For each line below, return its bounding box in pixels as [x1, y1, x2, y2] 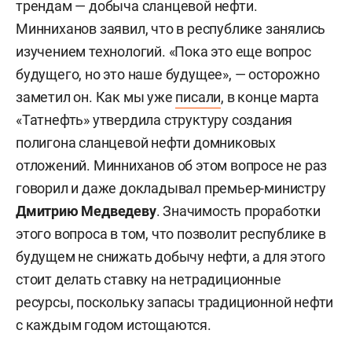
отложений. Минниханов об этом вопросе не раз [16, 157, 328, 174]
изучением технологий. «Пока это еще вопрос [16, 43, 311, 60]
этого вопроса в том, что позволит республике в [16, 225, 326, 242]
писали [175, 89, 222, 105]
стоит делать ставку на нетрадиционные [16, 271, 281, 288]
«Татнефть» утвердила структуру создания [16, 112, 293, 128]
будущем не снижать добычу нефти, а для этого [16, 248, 326, 265]
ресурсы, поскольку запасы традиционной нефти [16, 294, 334, 310]
